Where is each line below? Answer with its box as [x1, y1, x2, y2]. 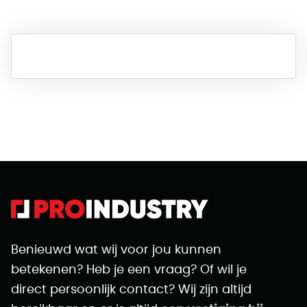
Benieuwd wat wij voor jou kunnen [11, 244, 221, 256]
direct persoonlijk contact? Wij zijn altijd [11, 284, 251, 296]
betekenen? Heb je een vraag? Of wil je [11, 264, 247, 276]
